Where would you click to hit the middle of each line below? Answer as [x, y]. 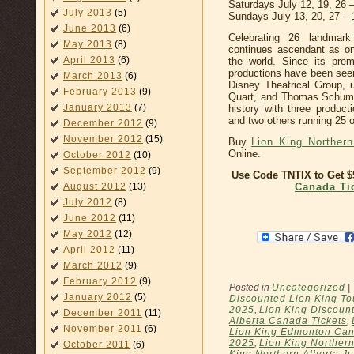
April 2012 [89, 250]
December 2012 [103, 123]
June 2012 [90, 218]
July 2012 [88, 202]
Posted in [250, 287]
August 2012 [95, 186]
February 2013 [100, 92]
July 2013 [88, 13]
